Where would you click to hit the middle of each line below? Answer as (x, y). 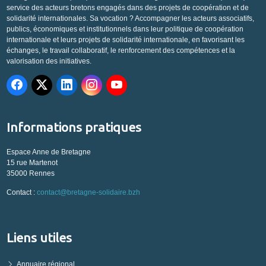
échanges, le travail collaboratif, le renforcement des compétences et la (121, 50)
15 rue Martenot (32, 162)
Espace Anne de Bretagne (48, 152)
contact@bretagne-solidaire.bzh (88, 192)
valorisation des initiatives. (49, 61)
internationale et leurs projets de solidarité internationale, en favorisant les (125, 39)
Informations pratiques (74, 127)
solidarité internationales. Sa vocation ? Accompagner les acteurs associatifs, (130, 18)
